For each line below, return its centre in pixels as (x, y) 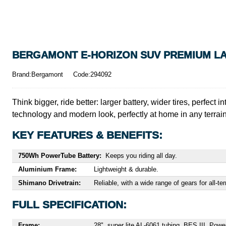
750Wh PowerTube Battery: (60, 156)
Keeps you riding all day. (141, 156)
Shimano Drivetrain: (49, 183)
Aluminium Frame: (47, 169)
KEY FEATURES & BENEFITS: (87, 135)
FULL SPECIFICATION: (69, 205)
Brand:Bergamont (38, 74)
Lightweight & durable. (126, 169)
